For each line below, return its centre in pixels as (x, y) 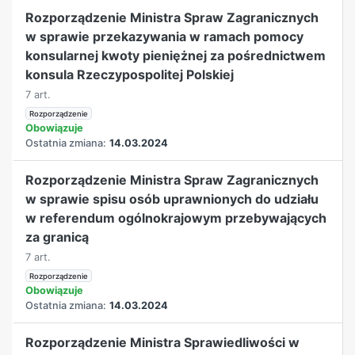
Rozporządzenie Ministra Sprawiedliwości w (163, 342)
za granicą (57, 237)
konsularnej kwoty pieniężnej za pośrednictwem (176, 55)
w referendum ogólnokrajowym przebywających (176, 218)
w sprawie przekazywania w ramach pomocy (165, 36)
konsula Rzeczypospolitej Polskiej (130, 74)
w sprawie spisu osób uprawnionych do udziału (172, 198)
